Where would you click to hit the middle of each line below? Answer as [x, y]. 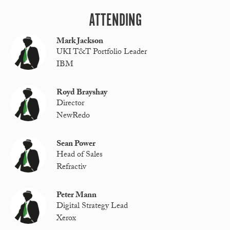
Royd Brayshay [82, 93]
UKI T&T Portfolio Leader [102, 53]
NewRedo [73, 116]
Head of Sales [80, 156]
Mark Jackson [80, 42]
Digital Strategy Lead [92, 207]
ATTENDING [115, 21]
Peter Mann [77, 196]
